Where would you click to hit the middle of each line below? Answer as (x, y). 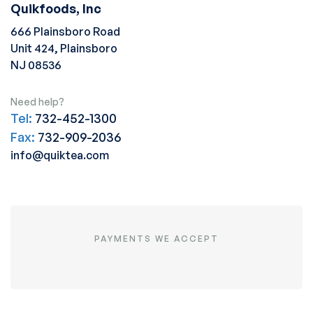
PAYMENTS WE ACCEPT (156, 238)
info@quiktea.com (60, 155)
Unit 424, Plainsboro (64, 48)
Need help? (37, 101)
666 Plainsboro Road (65, 31)
